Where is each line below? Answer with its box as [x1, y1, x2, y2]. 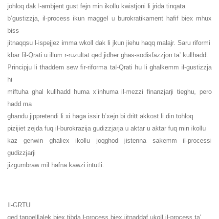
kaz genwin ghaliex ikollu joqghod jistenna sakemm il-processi [7, 137, 212, 145]
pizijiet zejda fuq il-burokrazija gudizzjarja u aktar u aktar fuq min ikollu [7, 125, 206, 132]
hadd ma [7, 100, 32, 108]
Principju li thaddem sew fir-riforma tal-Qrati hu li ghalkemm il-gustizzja [7, 64, 212, 71]
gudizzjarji [7, 149, 36, 157]
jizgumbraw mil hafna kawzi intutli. [7, 161, 104, 169]
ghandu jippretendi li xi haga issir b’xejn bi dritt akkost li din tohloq [7, 112, 193, 120]
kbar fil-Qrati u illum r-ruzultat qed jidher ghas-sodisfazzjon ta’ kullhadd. [7, 51, 208, 59]
